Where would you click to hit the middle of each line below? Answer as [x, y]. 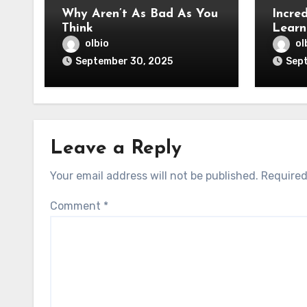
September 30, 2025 [124, 61]
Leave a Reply [116, 149]
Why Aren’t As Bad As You [77, 14]
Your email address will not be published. [154, 176]
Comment [77, 206]
